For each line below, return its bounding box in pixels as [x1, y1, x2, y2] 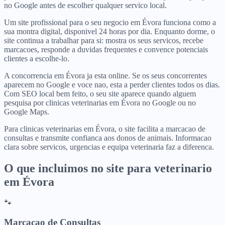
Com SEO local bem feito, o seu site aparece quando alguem [4, 89, 196, 98]
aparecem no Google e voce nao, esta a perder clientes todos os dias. [4, 80, 220, 89]
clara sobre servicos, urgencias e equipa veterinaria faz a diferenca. [4, 142, 214, 151]
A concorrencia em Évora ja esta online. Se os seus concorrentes [4, 71, 207, 80]
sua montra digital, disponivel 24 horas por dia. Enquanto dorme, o [4, 27, 215, 36]
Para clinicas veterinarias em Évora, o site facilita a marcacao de [4, 124, 205, 133]
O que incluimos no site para [4, 161, 154, 175]
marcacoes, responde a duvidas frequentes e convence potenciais [4, 45, 208, 54]
